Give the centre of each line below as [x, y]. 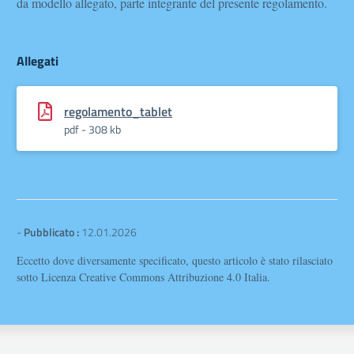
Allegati [38, 61]
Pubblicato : [51, 232]
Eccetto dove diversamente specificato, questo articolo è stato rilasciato [175, 260]
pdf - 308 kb [92, 129]
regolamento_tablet [118, 111]
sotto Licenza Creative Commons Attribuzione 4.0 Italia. [143, 277]
